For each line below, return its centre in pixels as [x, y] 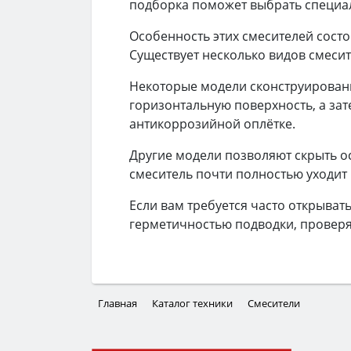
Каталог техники [192, 304]
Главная [118, 304]
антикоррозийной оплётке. [212, 124]
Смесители [274, 304]
